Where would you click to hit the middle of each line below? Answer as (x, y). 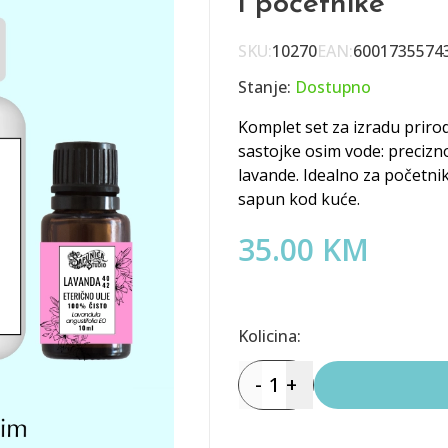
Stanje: (266, 87)
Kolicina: (269, 336)
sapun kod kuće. (299, 199)
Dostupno (333, 87)
